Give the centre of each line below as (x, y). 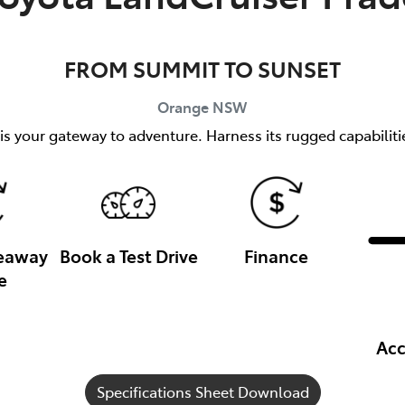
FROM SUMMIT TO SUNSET (202, 68)
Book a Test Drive (128, 255)
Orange (184, 106)
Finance (277, 255)
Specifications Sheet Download (202, 392)
